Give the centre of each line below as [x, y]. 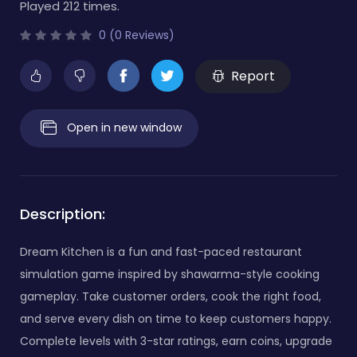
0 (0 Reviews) [135, 35]
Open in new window [124, 127]
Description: [63, 214]
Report [253, 76]
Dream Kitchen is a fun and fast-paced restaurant [161, 251]
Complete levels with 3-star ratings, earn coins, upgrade [176, 341]
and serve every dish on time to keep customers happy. [176, 318]
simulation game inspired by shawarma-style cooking [170, 274]
